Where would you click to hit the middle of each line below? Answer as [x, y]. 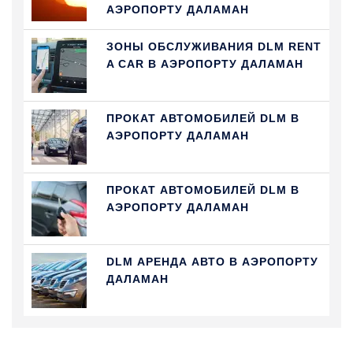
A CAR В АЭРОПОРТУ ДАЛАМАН [205, 63]
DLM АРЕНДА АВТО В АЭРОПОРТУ [212, 261]
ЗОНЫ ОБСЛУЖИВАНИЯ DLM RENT [214, 46]
